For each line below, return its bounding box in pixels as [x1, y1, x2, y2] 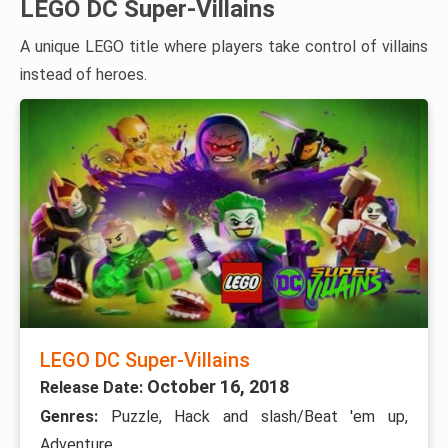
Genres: [40, 407, 111, 427]
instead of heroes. [20, 64, 147, 84]
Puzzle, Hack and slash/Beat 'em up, [110, 407, 409, 427]
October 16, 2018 [147, 376, 289, 398]
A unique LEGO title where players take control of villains [20, 36, 428, 56]
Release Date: [40, 378, 147, 398]
